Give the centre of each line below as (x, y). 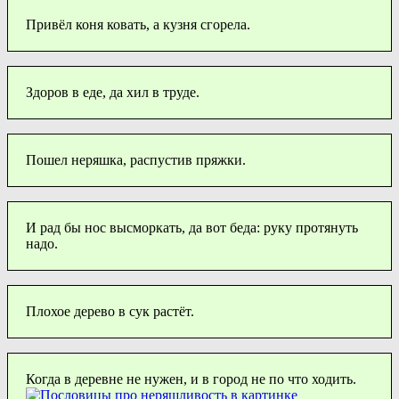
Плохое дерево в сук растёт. (110, 311)
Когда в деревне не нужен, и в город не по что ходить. (191, 379)
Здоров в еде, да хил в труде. (113, 92)
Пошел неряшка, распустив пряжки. (136, 159)
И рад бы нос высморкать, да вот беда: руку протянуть (192, 227)
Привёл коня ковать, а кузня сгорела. (138, 24)
